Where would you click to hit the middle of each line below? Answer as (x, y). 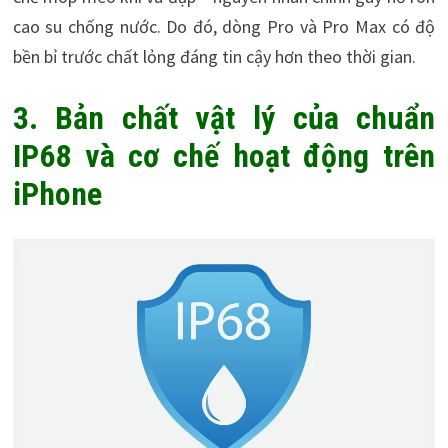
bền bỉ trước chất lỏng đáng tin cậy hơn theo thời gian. (214, 56)
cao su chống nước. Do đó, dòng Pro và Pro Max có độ (224, 26)
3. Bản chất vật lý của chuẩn (224, 117)
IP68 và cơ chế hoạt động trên (224, 155)
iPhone (57, 193)
